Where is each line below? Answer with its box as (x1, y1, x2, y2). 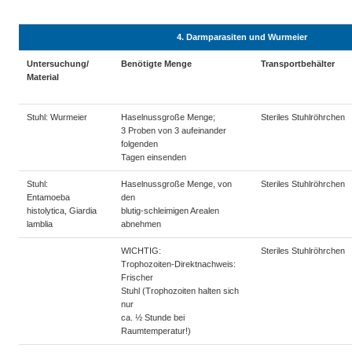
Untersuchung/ (27, 58, 89, 68)
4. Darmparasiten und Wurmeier (176, 31, 307, 42)
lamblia (27, 218, 53, 229)
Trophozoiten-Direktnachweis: (121, 258, 236, 269)
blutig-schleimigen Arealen (121, 205, 219, 215)
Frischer (121, 272, 153, 282)
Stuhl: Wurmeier (27, 112, 87, 122)
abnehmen (121, 218, 161, 229)
